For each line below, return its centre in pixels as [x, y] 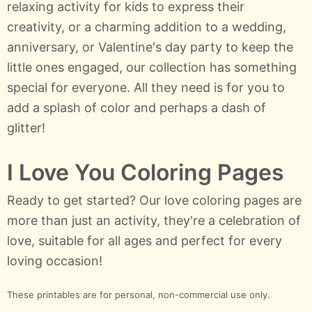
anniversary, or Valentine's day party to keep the [150, 47]
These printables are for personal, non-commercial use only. [139, 295]
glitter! [26, 128]
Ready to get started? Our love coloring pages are [154, 201]
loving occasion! [55, 261]
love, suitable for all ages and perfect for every [145, 241]
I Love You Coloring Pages [146, 173]
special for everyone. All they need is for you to [146, 88]
